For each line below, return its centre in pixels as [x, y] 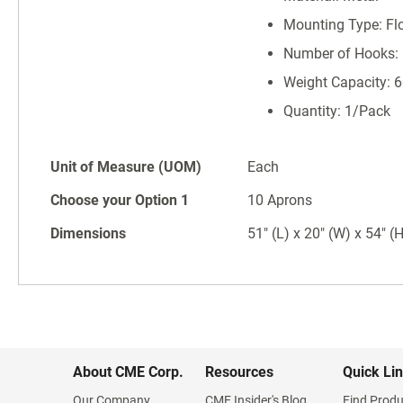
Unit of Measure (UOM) [126, 167]
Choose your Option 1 [120, 200]
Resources [239, 372]
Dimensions [88, 233]
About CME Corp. [128, 372]
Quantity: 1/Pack [337, 111]
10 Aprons [280, 200]
